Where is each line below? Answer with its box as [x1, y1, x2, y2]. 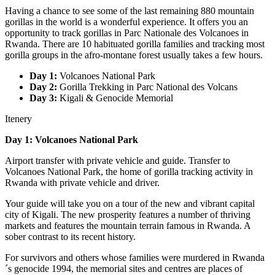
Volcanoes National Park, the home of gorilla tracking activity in [5, 166, 253, 177]
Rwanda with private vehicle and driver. [5, 177, 160, 188]
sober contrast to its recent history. [5, 231, 136, 242]
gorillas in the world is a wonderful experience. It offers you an [5, 17, 248, 28]
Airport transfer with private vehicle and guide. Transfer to [5, 155, 230, 166]
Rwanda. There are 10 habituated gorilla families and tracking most [5, 39, 265, 50]
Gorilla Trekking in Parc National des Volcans [57, 82, 238, 93]
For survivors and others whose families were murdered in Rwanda [5, 252, 265, 263]
